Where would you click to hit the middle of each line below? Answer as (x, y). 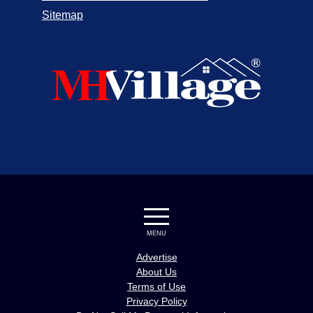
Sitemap (63, 15)
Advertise (156, 257)
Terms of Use (156, 287)
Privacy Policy (156, 301)
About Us (156, 272)
